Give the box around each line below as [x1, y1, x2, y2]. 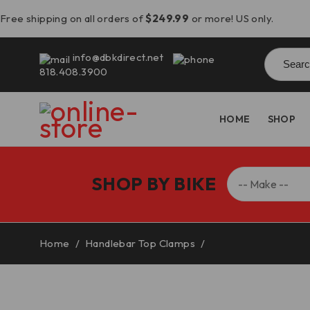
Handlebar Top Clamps [85, 237, 196, 250]
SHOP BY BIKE [91, 172, 217, 195]
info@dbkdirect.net [70, 50, 166, 64]
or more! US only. [189, 12, 274, 25]
